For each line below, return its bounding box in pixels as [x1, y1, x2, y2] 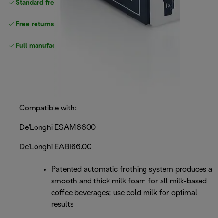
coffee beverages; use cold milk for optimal [51, 189, 197, 197]
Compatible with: [19, 105, 77, 112]
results [51, 201, 73, 209]
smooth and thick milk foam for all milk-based [51, 178, 207, 185]
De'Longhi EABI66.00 [19, 144, 91, 151]
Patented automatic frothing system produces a [51, 166, 212, 174]
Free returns [16, 21, 54, 28]
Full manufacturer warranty [16, 43, 100, 50]
